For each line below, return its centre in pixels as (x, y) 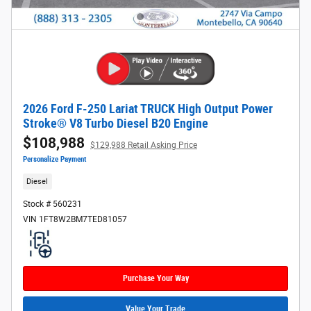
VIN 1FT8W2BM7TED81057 (75, 220)
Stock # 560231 (52, 204)
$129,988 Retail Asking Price (144, 145)
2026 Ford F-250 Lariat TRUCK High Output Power (148, 109)
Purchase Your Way (155, 278)
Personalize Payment (54, 159)
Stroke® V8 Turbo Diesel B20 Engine (116, 123)
